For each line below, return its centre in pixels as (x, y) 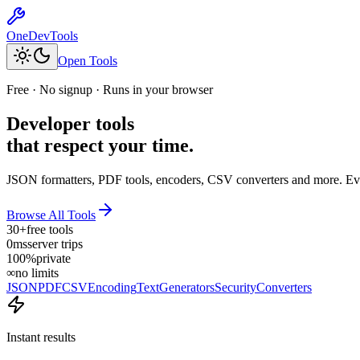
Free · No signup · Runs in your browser (110, 90)
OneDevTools (42, 36)
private (53, 258)
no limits (37, 272)
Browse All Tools (51, 215)
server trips (55, 243)
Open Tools (88, 61)
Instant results (41, 337)
